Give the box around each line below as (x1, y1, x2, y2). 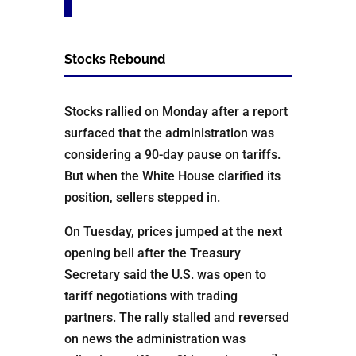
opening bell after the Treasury (64, 246, 241, 261)
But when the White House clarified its (64, 168, 281, 184)
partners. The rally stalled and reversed (64, 310, 289, 325)
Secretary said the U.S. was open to (64, 267, 266, 282)
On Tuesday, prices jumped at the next (64, 224, 282, 239)
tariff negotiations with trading (64, 288, 238, 304)
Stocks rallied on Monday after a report (64, 104, 288, 119)
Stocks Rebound (64, 52, 165, 67)
